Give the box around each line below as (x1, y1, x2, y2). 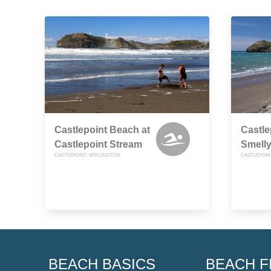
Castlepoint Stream (54, 139, 142, 150)
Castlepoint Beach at (54, 125, 150, 135)
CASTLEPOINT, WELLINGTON (54, 152, 120, 158)
